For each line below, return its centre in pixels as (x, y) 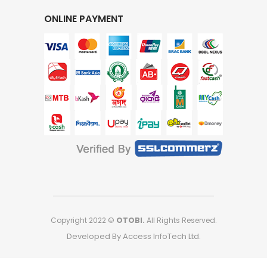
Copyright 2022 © (83, 220)
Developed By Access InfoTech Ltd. (133, 236)
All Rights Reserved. (181, 220)
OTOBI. (130, 220)
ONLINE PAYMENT (84, 18)
